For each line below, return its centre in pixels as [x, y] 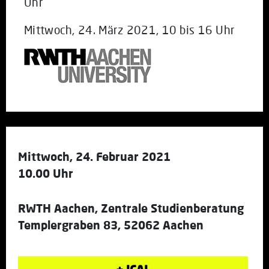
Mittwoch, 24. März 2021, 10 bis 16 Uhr [130, 29]
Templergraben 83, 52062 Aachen [111, 225]
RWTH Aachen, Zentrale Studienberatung [131, 208]
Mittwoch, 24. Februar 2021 [94, 156]
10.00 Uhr [46, 173]
